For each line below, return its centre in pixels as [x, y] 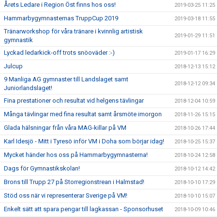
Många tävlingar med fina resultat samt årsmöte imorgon [83, 114]
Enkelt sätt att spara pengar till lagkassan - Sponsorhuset [84, 209]
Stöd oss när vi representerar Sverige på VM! [66, 195]
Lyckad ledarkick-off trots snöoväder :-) [59, 52]
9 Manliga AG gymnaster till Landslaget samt [66, 79]
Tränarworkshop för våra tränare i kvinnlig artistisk [73, 31]
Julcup [13, 66]
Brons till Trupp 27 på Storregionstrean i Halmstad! [74, 182]
